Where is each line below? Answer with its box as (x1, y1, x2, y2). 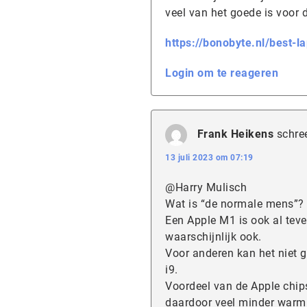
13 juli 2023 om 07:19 (165, 153, 254, 162)
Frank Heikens (197, 127, 273, 141)
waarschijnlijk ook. (165, 230, 262, 243)
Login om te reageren (165, 66, 278, 79)
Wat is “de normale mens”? (165, 197, 304, 210)
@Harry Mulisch (165, 181, 247, 194)
